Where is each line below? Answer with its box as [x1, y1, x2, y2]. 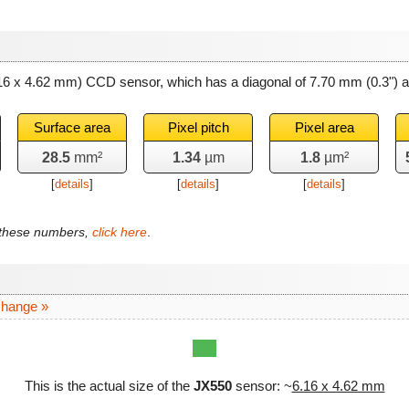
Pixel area [294, 120, 354, 135]
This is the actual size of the [24, 378, 194, 394]
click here [92, 225, 147, 239]
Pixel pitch [167, 120, 229, 135]
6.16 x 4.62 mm [291, 378, 385, 394]
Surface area [34, 120, 110, 135]
